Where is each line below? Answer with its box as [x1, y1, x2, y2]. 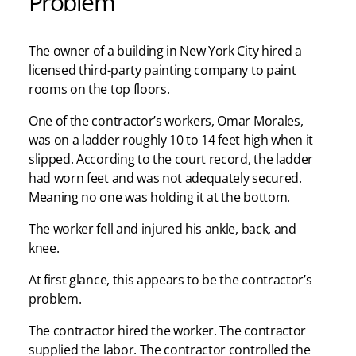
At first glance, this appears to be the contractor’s [29, 271, 312, 289]
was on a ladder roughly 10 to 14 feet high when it [29, 131, 313, 149]
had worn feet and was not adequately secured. [29, 169, 302, 188]
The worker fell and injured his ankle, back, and [29, 220, 296, 238]
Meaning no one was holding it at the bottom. [29, 188, 290, 207]
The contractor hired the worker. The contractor [29, 322, 306, 340]
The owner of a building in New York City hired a [29, 42, 302, 60]
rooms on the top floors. [29, 80, 172, 99]
